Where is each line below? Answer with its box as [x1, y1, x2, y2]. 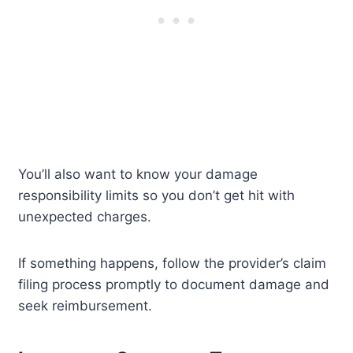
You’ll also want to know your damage [18, 166, 258, 183]
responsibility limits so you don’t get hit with [18, 188, 295, 204]
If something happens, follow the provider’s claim [18, 255, 327, 272]
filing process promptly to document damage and [18, 277, 330, 293]
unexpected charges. [18, 209, 152, 225]
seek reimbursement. [18, 298, 153, 314]
